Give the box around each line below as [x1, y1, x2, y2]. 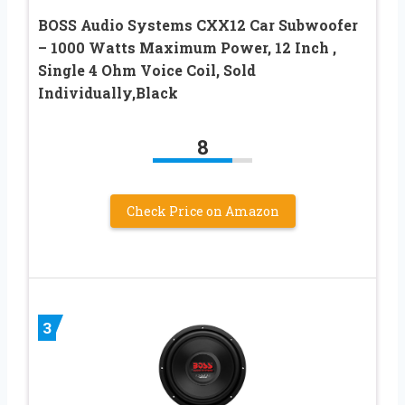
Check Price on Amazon [126, 202, 279, 220]
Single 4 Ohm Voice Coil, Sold [38, 60, 256, 80]
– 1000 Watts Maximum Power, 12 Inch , [38, 37, 336, 57]
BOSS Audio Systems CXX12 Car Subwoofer [38, 14, 358, 34]
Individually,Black [38, 82, 178, 102]
